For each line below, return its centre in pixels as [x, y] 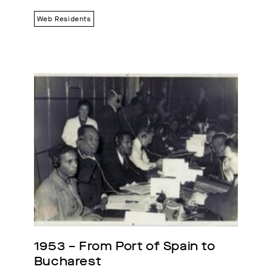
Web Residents [64, 19]
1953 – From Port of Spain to [124, 246]
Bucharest [68, 261]
